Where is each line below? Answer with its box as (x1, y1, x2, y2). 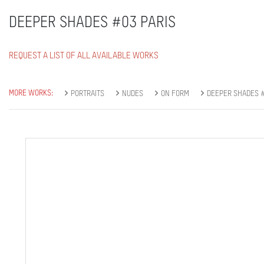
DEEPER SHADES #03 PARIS (9, 15, 176, 31)
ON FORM (161, 90, 189, 98)
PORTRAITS (71, 90, 104, 98)
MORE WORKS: (9, 89, 53, 98)
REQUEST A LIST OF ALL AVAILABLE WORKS (9, 51, 159, 61)
